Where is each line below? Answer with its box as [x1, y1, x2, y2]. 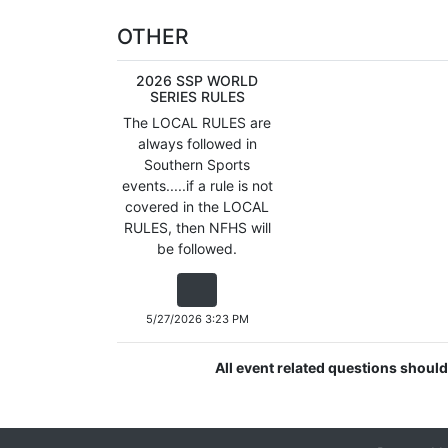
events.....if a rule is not [121, 177, 273, 194]
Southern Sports [144, 156, 250, 173]
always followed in [137, 135, 257, 152]
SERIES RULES [149, 88, 245, 105]
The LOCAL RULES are [123, 114, 271, 131]
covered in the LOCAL [125, 198, 269, 215]
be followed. [157, 240, 237, 257]
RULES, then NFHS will [123, 219, 271, 236]
